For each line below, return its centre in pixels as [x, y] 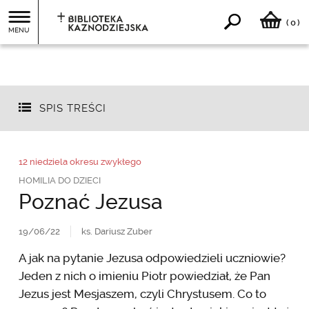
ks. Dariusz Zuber [117, 231]
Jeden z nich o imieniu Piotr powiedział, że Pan [144, 276]
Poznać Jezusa [90, 201]
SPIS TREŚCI [72, 109]
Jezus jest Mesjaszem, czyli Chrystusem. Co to [142, 293]
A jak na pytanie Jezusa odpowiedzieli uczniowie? [152, 258]
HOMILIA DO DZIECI [59, 180]
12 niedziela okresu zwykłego [80, 161]
